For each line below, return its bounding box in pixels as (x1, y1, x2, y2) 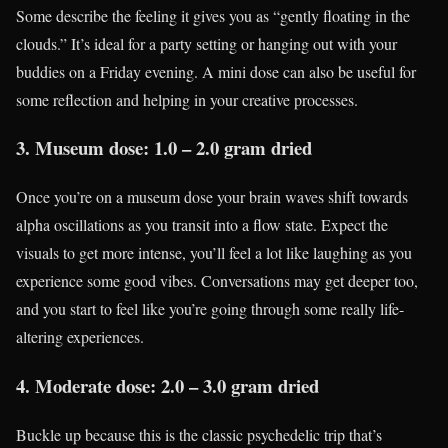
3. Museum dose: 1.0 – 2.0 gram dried (16, 134, 312, 162)
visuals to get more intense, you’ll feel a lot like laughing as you (16, 242, 412, 264)
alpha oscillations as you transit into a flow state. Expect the (16, 214, 388, 236)
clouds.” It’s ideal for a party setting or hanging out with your (16, 32, 397, 54)
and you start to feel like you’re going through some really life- (16, 298, 404, 320)
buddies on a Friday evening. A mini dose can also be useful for (16, 60, 416, 82)
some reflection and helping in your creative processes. (16, 88, 358, 110)
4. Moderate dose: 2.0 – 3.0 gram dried (16, 371, 319, 399)
